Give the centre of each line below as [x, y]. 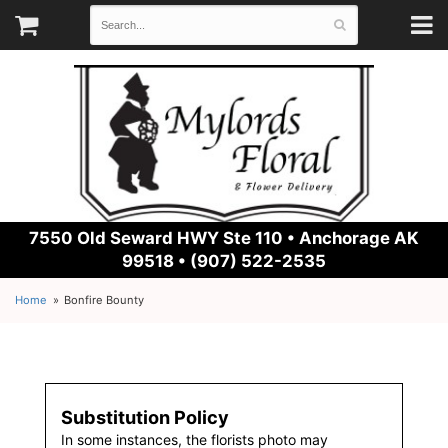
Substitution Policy [145, 417]
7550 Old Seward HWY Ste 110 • [164, 238]
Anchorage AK [359, 238]
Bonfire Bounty [104, 300]
